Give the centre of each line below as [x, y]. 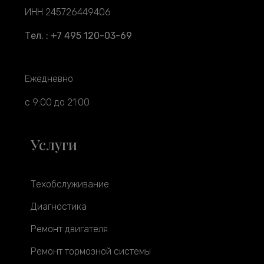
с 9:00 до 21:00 [57, 102]
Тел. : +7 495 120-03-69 [78, 35]
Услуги [54, 144]
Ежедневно [49, 78]
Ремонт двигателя [69, 229]
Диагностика [59, 206]
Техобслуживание [70, 184]
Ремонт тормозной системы [91, 251]
